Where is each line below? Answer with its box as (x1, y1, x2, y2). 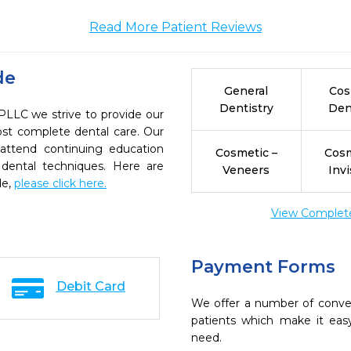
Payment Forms (191, 256, 335, 277)
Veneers (223, 163, 270, 177)
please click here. (14, 176, 107, 190)
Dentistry (219, 101, 273, 115)
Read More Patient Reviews (89, 20, 262, 34)
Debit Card (56, 279, 125, 294)
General (224, 84, 269, 98)
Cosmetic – (215, 146, 277, 160)
